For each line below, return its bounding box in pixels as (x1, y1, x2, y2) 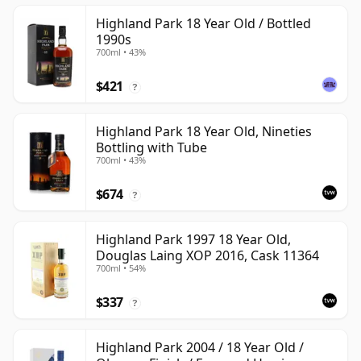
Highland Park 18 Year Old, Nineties (96, 122, 312, 141)
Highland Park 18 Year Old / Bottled (96, 15, 311, 33)
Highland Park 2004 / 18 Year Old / (96, 338, 304, 357)
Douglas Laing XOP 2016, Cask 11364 (96, 247, 319, 265)
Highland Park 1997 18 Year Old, (96, 230, 291, 249)
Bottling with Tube (96, 139, 207, 157)
